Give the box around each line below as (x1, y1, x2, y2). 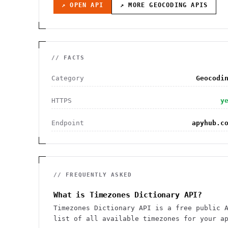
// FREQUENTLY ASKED (53, 172, 132, 178)
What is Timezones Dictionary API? (53, 190, 203, 199)
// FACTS (51, 54, 84, 61)
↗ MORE (120, 2, 150, 9)
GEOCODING (149, 2, 187, 9)
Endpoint (51, 119, 84, 127)
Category (51, 74, 84, 82)
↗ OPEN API (62, 2, 103, 9)
